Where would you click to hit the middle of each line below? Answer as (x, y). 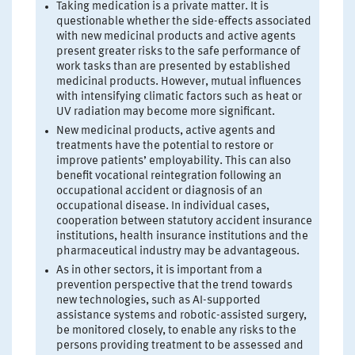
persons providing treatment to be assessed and (180, 345)
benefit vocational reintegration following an (169, 176)
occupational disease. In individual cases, (163, 206)
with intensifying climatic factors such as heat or (179, 97)
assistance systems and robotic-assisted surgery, (181, 315)
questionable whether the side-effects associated (184, 21)
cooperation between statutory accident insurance (184, 221)
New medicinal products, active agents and (166, 131)
